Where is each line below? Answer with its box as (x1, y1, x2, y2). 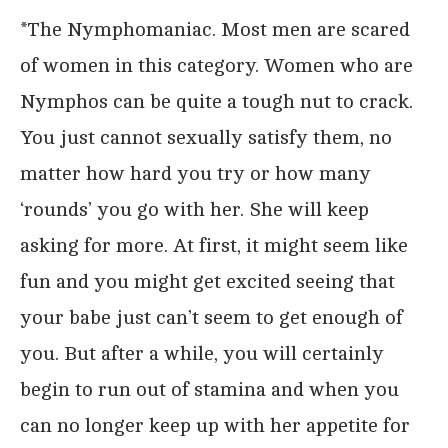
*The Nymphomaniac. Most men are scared (20, 17, 410, 41)
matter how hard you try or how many (20, 161, 371, 185)
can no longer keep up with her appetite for (20, 413, 410, 437)
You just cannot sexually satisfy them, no (20, 125, 392, 149)
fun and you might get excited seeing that (20, 269, 395, 293)
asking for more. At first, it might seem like (20, 233, 408, 257)
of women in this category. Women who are (20, 53, 413, 77)
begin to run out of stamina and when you (20, 377, 399, 401)
